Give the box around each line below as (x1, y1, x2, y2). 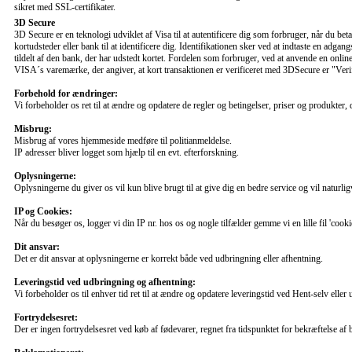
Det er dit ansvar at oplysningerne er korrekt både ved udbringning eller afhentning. (14, 252, 323, 264)
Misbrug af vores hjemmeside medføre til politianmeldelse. (14, 134, 232, 146)
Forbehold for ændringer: (14, 87, 118, 99)
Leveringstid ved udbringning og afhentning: (14, 276, 196, 288)
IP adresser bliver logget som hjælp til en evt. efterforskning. (14, 146, 239, 158)
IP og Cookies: (14, 205, 72, 217)
